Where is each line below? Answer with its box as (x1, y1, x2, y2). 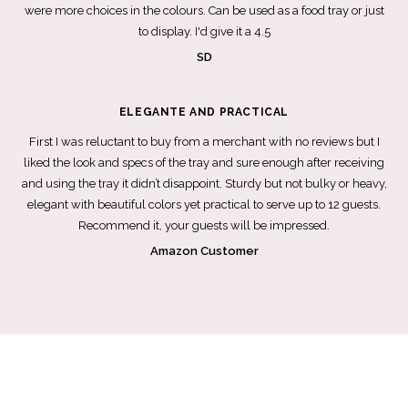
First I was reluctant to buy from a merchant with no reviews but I (28, 135, 380, 148)
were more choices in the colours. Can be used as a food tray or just (24, 4, 384, 17)
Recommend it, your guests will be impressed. (78, 219, 330, 232)
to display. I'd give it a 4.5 (138, 25, 270, 38)
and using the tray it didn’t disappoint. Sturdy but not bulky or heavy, (21, 177, 387, 190)
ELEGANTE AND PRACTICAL (118, 106, 290, 118)
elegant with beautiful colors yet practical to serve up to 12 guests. (27, 198, 381, 211)
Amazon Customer (149, 244, 259, 258)
